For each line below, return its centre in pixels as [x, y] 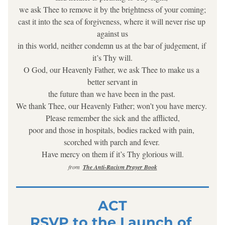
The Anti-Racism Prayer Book [120, 167]
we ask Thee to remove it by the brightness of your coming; [113, 9]
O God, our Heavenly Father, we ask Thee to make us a [111, 70]
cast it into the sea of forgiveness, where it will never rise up [111, 21]
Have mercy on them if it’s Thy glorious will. [113, 154]
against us [113, 33]
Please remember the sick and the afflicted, [113, 118]
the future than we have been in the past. [113, 94]
